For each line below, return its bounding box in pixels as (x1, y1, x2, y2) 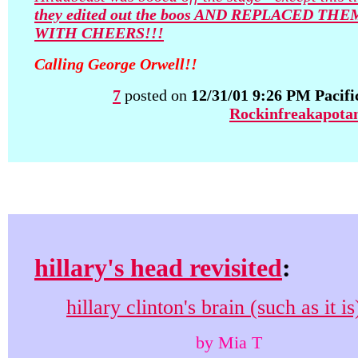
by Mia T (190, 332, 262, 352)
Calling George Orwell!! (34, 55, 197, 73)
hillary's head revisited (34, 253, 282, 282)
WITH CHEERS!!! (34, 24, 164, 42)
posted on (121, 86, 191, 104)
